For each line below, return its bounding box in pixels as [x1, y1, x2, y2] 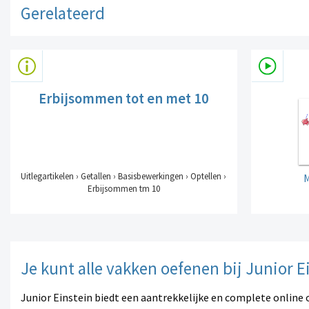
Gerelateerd [21, 2, 105, 25]
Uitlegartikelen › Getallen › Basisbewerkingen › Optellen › [21, 170, 227, 183]
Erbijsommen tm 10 [87, 183, 160, 195]
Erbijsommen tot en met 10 [38, 90, 209, 108]
